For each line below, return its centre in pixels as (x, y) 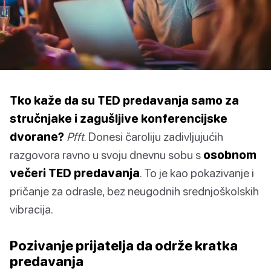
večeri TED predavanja (75, 173)
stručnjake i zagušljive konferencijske (119, 119)
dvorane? (37, 137)
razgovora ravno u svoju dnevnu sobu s (106, 155)
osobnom (230, 155)
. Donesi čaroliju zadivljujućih (154, 137)
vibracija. (31, 209)
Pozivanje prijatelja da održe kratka (124, 246)
